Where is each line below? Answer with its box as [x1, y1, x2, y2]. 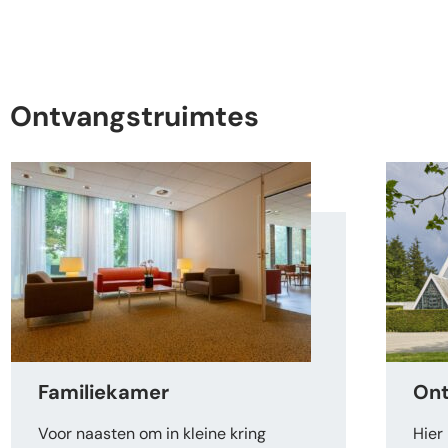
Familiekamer [38, 379, 169, 406]
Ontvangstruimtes [10, 98, 259, 136]
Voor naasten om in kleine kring [38, 423, 266, 445]
